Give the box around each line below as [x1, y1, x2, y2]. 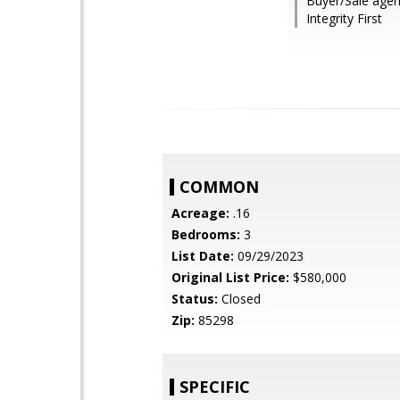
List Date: [171, 247, 234, 264]
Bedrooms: [171, 226, 240, 243]
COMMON [179, 176, 259, 197]
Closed [218, 290, 261, 307]
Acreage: [171, 204, 229, 221]
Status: [171, 290, 218, 307]
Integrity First [306, 10, 382, 27]
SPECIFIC [179, 376, 250, 397]
